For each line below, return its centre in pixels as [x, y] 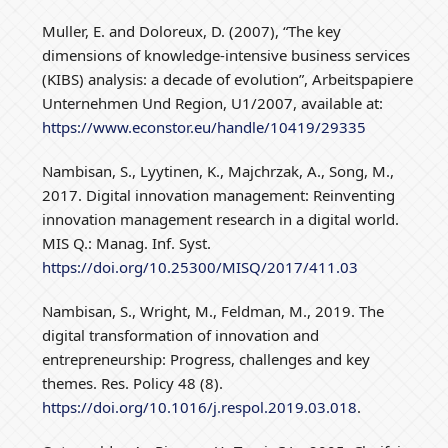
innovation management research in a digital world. [221, 218]
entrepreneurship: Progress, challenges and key [206, 358]
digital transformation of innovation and [181, 334]
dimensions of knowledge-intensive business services [226, 54]
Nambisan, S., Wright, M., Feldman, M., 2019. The [213, 310]
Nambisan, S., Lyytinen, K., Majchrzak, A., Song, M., [218, 170]
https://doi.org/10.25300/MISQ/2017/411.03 [200, 266]
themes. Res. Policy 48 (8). [133, 382]
